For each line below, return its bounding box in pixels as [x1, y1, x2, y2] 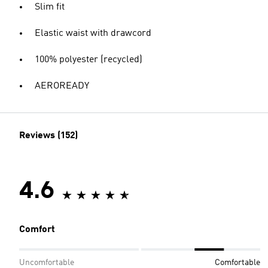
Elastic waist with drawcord [35, 29, 151, 38]
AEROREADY [35, 81, 89, 91]
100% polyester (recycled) [35, 55, 142, 65]
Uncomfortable [19, 258, 74, 267]
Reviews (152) [19, 131, 78, 141]
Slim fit [35, 2, 65, 12]
